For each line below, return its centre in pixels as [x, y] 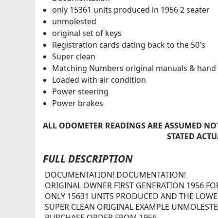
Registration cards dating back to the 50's [128, 45]
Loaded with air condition [99, 80]
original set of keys [87, 33]
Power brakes [77, 103]
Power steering [80, 92]
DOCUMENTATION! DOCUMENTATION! [115, 174]
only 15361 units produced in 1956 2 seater [131, 10]
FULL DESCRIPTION [88, 159]
